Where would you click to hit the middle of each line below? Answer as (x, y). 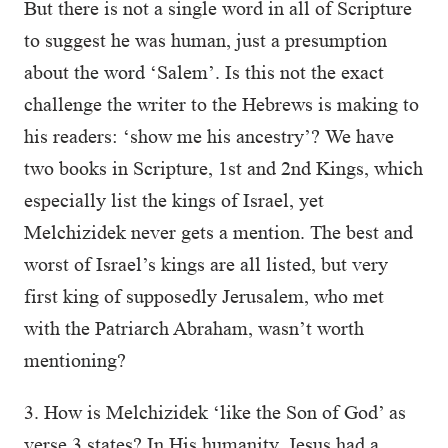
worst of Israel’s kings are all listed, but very (206, 264)
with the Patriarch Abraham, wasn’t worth (194, 328)
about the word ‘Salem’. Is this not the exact (204, 72)
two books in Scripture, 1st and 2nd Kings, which (223, 168)
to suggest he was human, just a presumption (205, 40)
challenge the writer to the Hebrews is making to (221, 104)
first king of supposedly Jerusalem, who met (204, 296)
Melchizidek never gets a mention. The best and (218, 232)
